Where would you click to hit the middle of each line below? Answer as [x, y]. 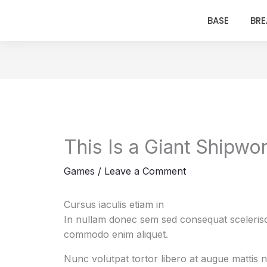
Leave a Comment [145, 171]
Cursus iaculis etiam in [114, 205]
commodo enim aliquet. [116, 235]
